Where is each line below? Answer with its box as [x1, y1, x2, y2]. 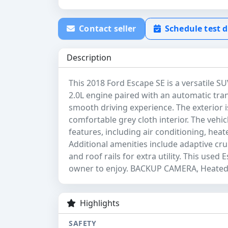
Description [67, 52, 111, 64]
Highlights [78, 197, 120, 209]
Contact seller [77, 23, 136, 35]
